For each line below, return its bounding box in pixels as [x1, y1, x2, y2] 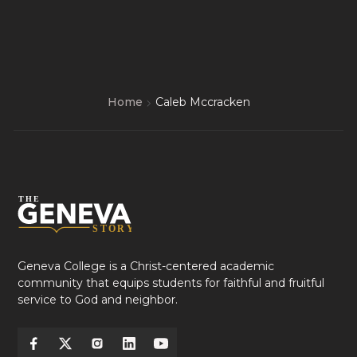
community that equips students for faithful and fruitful [17, 276, 324, 290]
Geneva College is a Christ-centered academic [17, 259, 274, 273]
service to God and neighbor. [17, 292, 178, 307]
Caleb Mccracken [155, 95, 250, 109]
